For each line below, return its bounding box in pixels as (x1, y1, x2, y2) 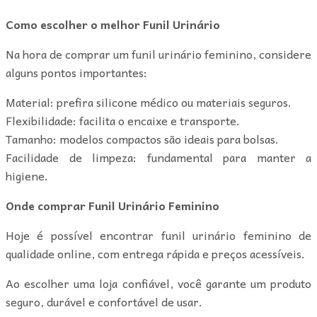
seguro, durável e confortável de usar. (6, 292, 202, 311)
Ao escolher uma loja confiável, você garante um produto (6, 273, 311, 292)
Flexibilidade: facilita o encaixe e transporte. (6, 110, 240, 129)
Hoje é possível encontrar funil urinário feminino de (6, 225, 311, 244)
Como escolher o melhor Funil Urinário (6, 14, 220, 33)
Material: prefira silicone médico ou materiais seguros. (6, 92, 292, 111)
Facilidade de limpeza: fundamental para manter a (6, 147, 311, 166)
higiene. (6, 166, 48, 185)
